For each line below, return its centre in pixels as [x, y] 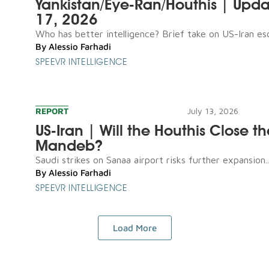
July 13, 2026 [213, 110]
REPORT [52, 110]
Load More [134, 228]
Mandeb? [69, 145]
